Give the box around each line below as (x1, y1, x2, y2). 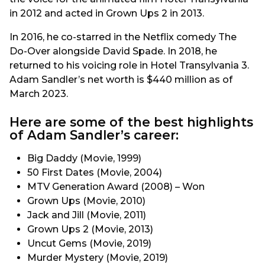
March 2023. (9, 88, 68, 100)
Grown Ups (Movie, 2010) (27, 195, 146, 206)
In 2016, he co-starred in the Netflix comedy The (9, 31, 237, 43)
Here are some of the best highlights (9, 114, 253, 130)
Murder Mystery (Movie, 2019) (27, 251, 168, 263)
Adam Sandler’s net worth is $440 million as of (9, 74, 232, 86)
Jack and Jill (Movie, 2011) (27, 209, 146, 221)
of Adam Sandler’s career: (9, 127, 179, 143)
